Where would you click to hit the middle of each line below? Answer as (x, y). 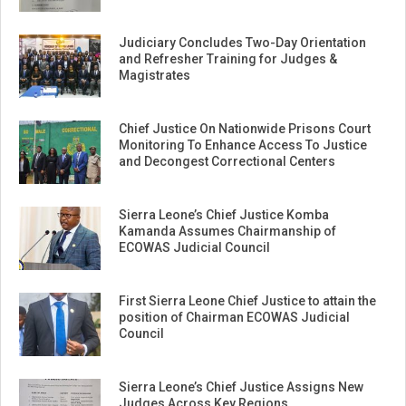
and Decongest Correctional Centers (227, 162)
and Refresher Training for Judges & (228, 59)
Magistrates (155, 76)
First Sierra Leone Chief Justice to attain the (247, 301)
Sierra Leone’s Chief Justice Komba (224, 215)
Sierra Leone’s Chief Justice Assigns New (241, 387)
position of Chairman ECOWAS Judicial (234, 318)
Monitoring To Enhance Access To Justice (243, 145)
